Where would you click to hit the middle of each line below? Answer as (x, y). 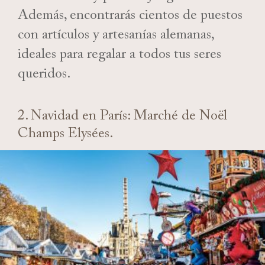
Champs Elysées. (65, 135)
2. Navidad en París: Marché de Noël (122, 118)
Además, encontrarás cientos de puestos (130, 17)
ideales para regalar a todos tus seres (119, 56)
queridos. (46, 76)
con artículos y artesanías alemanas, (116, 37)
